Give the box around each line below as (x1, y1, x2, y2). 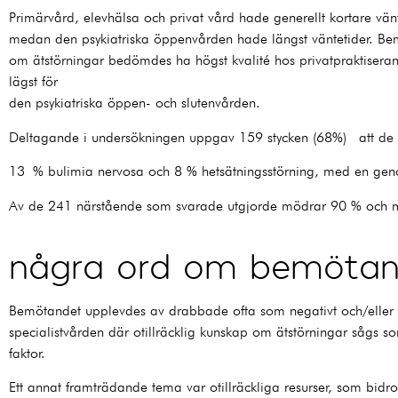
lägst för (9, 73, 58, 91)
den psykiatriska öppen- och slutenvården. (9, 94, 260, 112)
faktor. (9, 345, 45, 362)
